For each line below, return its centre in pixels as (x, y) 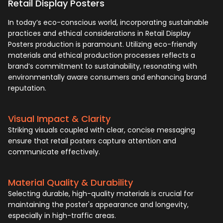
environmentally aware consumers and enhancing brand (107, 77)
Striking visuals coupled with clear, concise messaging (102, 130)
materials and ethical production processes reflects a (102, 56)
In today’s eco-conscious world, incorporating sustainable (108, 23)
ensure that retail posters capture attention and (92, 141)
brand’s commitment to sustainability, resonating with (103, 66)
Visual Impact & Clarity (59, 119)
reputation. (27, 88)
